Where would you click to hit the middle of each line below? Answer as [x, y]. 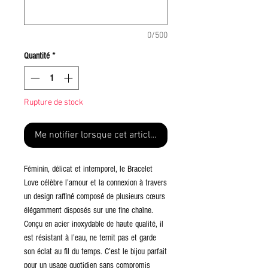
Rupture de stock [54, 102]
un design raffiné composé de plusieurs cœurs [95, 196]
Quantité [37, 56]
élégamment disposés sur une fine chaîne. [89, 210]
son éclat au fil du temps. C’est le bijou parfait [95, 251]
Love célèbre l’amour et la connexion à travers [95, 182]
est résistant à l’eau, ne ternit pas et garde [90, 237]
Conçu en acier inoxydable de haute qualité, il [94, 224]
